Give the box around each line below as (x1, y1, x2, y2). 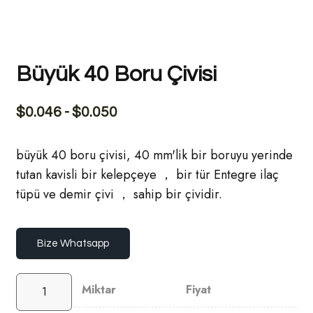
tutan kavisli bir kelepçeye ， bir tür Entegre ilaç (16, 166, 279, 184)
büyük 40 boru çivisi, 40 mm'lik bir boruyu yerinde (16, 146, 293, 165)
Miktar (82, 282, 117, 298)
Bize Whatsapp (37, 238, 110, 249)
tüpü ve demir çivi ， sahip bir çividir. (16, 185, 223, 204)
